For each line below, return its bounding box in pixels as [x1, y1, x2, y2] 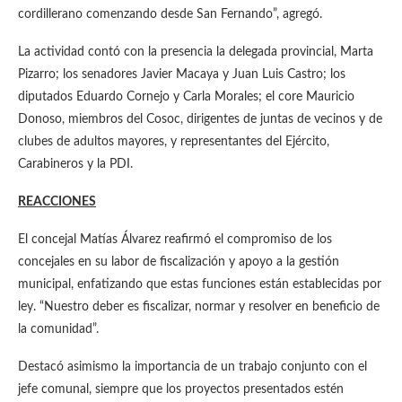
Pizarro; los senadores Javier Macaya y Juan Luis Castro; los [18, 68, 345, 81]
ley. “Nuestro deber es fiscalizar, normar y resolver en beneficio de [18, 301, 380, 313]
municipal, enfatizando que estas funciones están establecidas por [18, 278, 381, 291]
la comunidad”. [18, 323, 99, 336]
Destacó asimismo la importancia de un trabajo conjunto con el [18, 361, 367, 373]
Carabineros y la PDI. [18, 158, 133, 170]
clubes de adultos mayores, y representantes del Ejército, [18, 135, 329, 148]
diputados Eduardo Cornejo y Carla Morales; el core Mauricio [18, 91, 354, 103]
